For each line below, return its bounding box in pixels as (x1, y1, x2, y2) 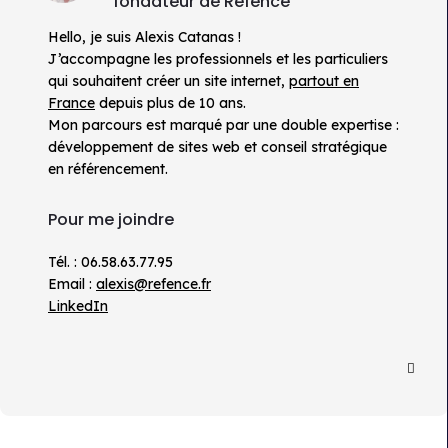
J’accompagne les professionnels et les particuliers (48, 50, 388, 69)
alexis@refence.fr (96, 275, 211, 294)
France (48, 94, 95, 113)
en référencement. (48, 160, 168, 179)
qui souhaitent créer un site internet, (48, 72, 289, 91)
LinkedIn (48, 297, 108, 316)
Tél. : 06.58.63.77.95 (48, 253, 173, 272)
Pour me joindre (48, 208, 174, 232)
